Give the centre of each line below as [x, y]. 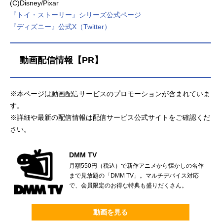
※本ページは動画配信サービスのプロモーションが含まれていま [110, 93]
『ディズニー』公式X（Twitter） [60, 26]
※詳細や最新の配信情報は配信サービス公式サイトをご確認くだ [110, 117]
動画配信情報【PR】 [61, 60]
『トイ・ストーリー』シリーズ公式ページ [75, 15]
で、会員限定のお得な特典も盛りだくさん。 [128, 185]
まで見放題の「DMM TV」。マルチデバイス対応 [134, 175]
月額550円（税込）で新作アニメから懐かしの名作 [136, 165]
